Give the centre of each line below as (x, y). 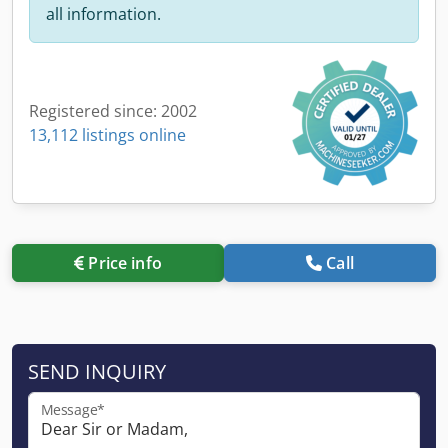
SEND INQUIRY (97, 371)
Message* (73, 409)
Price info (125, 262)
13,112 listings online (107, 134)
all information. (103, 13)
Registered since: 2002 (113, 110)
